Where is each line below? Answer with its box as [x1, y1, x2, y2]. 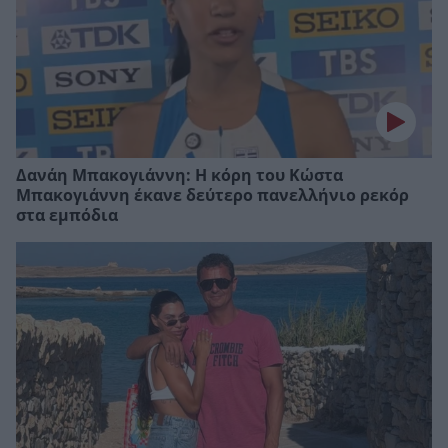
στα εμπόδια [16, 205, 118, 225]
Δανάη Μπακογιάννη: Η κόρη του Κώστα [16, 165, 343, 185]
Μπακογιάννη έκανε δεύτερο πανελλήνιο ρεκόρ [16, 185, 409, 205]
